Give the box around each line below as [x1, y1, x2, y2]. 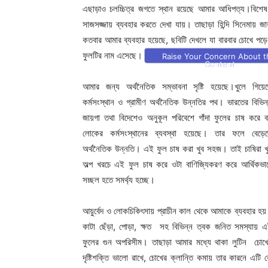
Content [204, 59, 235, 69]
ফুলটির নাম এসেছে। [83, 49, 145, 61]
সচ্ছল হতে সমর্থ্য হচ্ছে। [83, 173, 157, 185]
